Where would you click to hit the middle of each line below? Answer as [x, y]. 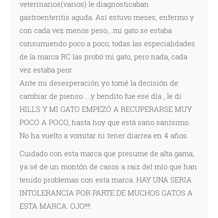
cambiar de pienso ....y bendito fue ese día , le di [100, 96]
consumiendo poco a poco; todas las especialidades [107, 43]
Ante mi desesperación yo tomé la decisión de [99, 83]
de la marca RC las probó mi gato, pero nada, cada [103, 56]
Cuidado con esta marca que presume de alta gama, [107, 153]
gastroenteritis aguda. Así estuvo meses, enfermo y [107, 17]
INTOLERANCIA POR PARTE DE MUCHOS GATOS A [106, 193]
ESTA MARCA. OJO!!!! [55, 206]
